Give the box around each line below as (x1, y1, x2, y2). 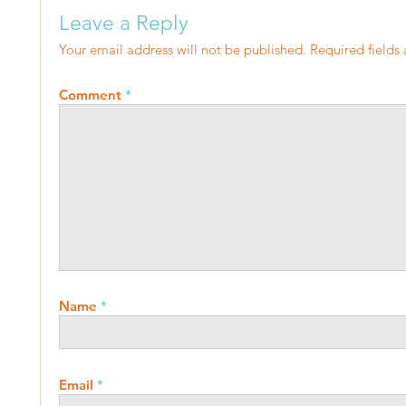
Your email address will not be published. (59, 41, 306, 58)
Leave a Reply (59, 11, 188, 35)
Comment (59, 85, 125, 103)
